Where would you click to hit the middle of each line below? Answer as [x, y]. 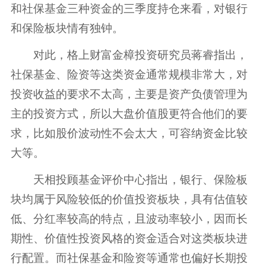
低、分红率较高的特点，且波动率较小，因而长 [129, 217]
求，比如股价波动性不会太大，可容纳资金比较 [129, 132]
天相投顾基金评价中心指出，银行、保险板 [129, 178]
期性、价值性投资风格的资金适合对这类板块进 [129, 237]
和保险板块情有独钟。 [67, 27]
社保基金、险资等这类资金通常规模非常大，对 [129, 73]
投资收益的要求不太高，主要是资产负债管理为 [129, 93]
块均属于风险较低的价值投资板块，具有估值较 [129, 198]
